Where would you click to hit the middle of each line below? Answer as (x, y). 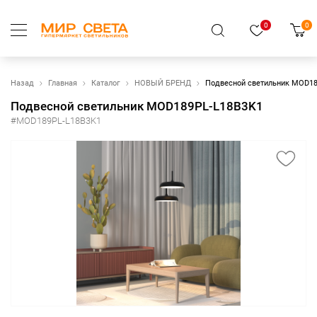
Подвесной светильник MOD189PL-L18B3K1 (137, 106)
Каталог (106, 83)
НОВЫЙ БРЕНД (163, 83)
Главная (63, 83)
